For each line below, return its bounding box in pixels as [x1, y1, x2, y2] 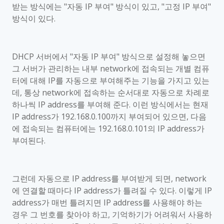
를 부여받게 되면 [111, 173, 171, 184]
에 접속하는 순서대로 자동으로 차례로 [73, 87, 209, 98]
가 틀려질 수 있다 [113, 185, 175, 196]
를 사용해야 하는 [142, 197, 202, 208]
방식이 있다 [12, 13, 54, 24]
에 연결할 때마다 [12, 185, 72, 196]
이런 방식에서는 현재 [132, 99, 208, 110]
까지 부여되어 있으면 [110, 111, 186, 122]
